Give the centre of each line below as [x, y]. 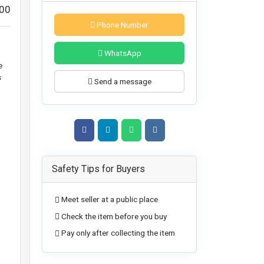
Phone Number [122, 25]
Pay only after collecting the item [118, 233]
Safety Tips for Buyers [98, 169]
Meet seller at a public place [110, 199]
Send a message [122, 81]
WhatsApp [122, 53]
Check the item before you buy [114, 216]
